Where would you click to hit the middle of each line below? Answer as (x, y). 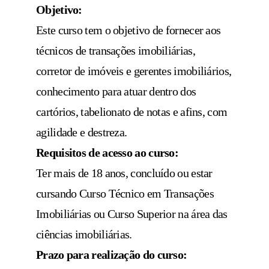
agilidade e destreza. (82, 132)
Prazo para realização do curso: (112, 255)
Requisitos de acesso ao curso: (107, 153)
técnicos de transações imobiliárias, (116, 51)
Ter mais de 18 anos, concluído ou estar (124, 173)
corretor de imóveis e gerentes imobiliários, (134, 71)
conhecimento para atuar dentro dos (116, 92)
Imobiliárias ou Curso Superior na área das (132, 214)
